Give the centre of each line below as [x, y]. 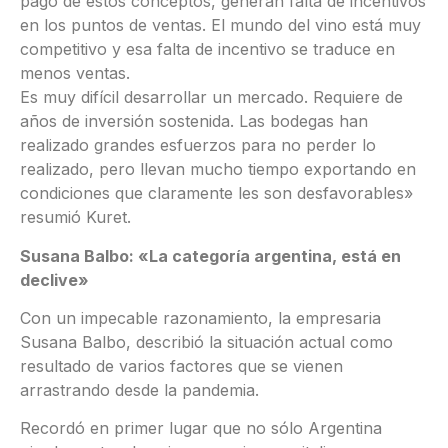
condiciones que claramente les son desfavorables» [216, 193]
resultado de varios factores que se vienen [181, 365]
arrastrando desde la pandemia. [139, 389]
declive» [54, 279]
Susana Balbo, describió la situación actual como [206, 341]
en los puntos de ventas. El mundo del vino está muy [220, 25]
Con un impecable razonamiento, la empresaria [200, 317]
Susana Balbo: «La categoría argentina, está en [210, 255]
